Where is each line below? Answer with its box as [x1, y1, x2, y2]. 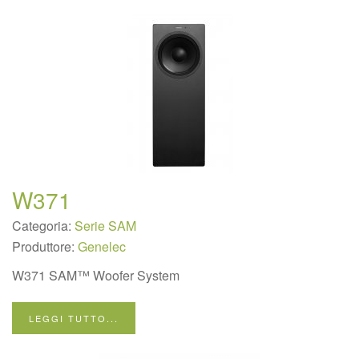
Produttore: [12, 237, 78, 256]
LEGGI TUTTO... [29, 312, 119, 325]
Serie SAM [75, 216, 136, 235]
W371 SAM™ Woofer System [12, 266, 179, 284]
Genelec [78, 237, 126, 256]
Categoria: [12, 216, 75, 235]
